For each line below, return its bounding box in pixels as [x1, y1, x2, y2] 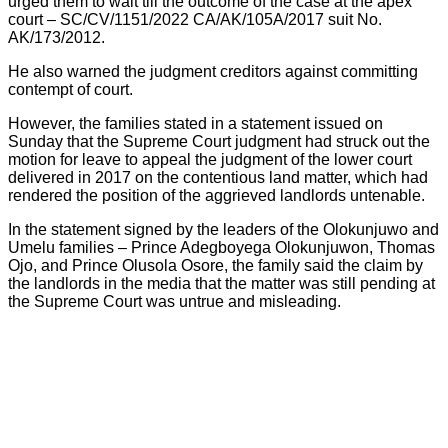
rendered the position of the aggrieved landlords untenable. [8, 187, 425, 205]
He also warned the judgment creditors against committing [8, 63, 418, 81]
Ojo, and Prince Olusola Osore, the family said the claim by [8, 257, 423, 275]
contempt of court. [8, 81, 133, 99]
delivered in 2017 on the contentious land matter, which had [8, 169, 428, 187]
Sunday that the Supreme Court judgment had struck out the [8, 133, 430, 151]
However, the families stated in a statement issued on [8, 115, 383, 133]
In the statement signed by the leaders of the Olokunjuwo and [8, 221, 439, 239]
